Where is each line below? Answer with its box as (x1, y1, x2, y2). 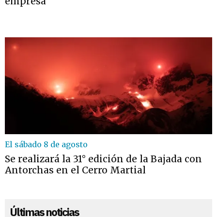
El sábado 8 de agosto (5, 139, 88, 149)
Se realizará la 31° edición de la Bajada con (5, 153, 202, 165)
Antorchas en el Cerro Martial (5, 164, 146, 176)
